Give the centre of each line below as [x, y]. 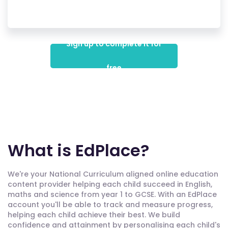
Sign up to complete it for [114, 44]
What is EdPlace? [78, 150]
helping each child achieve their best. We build [94, 215]
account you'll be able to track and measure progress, [110, 205]
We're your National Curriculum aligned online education [113, 174]
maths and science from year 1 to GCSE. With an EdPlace [112, 194]
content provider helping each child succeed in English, [110, 184]
